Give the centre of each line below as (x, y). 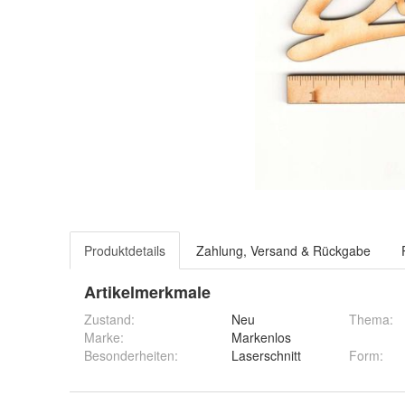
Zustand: (109, 319)
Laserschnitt (266, 355)
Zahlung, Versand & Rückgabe (283, 250)
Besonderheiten (129, 355)
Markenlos (261, 337)
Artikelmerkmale (147, 292)
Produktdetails (125, 250)
